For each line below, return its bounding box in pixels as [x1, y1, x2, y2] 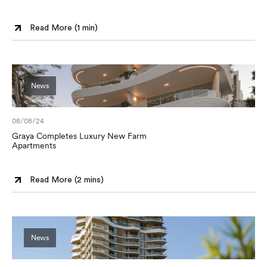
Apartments [12, 141, 56, 150]
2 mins [77, 175, 101, 184]
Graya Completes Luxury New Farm [12, 131, 147, 141]
